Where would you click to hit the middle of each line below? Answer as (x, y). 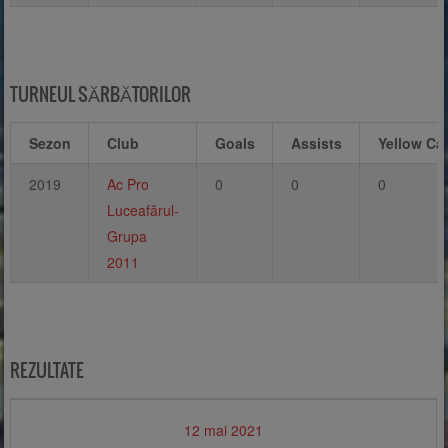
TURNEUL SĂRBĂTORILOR (101, 94)
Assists (316, 143)
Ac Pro (127, 184)
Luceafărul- (142, 210)
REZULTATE (47, 370)
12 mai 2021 (224, 430)
